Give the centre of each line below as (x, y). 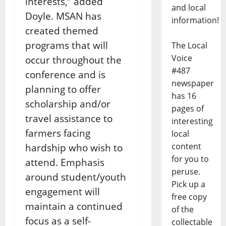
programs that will (67, 45)
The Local (189, 46)
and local (188, 8)
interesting (192, 121)
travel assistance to (69, 118)
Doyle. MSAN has (63, 16)
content (186, 147)
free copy (189, 197)
